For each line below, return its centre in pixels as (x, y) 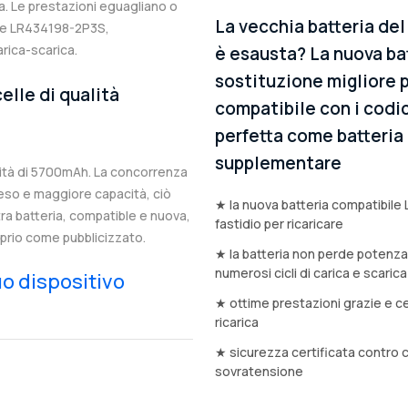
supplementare (278, 163)
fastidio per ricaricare (279, 224)
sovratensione (259, 372)
